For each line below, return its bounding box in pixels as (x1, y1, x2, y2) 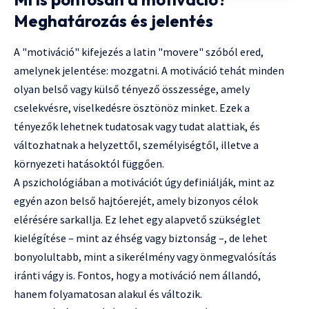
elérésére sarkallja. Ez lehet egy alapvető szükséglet (14, 212, 261, 226)
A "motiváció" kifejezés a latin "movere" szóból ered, (14, 44, 263, 59)
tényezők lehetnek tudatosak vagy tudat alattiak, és (14, 119, 260, 133)
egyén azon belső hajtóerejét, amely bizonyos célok (14, 193, 258, 208)
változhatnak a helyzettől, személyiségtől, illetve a (14, 137, 259, 152)
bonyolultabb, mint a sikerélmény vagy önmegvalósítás (14, 249, 277, 263)
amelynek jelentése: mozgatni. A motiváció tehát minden (14, 63, 284, 77)
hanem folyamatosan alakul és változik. (14, 286, 202, 301)
